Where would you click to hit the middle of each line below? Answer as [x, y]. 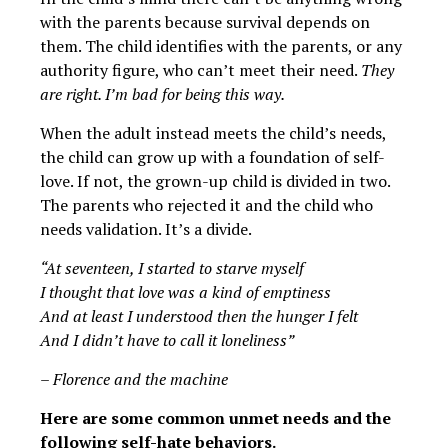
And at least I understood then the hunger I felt [199, 316]
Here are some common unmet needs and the [215, 418]
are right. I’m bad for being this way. [162, 94]
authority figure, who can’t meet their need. [200, 70]
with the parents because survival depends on [205, 22]
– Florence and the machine [134, 379]
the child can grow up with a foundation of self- [212, 157]
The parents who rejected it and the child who [206, 205]
